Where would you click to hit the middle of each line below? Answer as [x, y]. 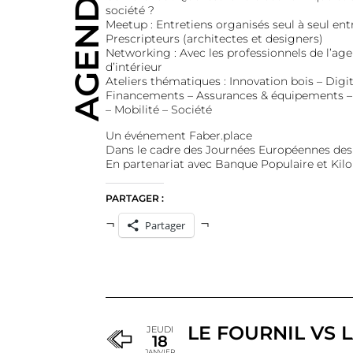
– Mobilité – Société [158, 110]
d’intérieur [134, 67]
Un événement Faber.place [178, 136]
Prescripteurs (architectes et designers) [214, 39]
